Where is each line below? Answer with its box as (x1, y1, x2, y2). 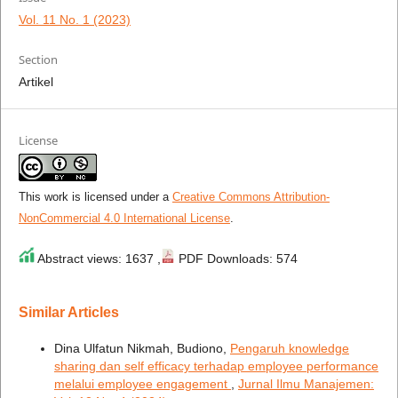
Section (18, 51, 58, 68)
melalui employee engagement (53, 376, 231, 391)
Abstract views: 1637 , (34, 251, 161, 266)
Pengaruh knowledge (229, 340, 349, 355)
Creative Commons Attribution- (171, 189, 330, 203)
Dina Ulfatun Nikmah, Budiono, (53, 340, 230, 355)
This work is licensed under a (18, 189, 172, 203)
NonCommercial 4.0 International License (18, 211, 230, 225)
